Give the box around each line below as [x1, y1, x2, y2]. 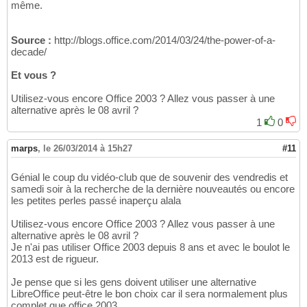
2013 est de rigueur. [11, 252, 99, 265]
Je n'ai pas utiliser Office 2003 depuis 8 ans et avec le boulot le [11, 241, 290, 253]
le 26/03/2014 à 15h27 [43, 143, 132, 153]
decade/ [11, 45, 47, 58]
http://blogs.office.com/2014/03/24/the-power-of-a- [51, 34, 275, 46]
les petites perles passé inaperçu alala [11, 194, 181, 206]
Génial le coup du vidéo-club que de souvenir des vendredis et [11, 171, 288, 183]
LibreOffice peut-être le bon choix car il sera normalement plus [11, 287, 288, 299]
